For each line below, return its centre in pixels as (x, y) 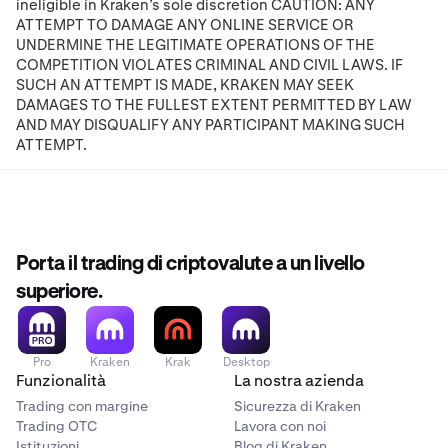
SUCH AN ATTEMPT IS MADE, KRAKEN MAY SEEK (185, 84)
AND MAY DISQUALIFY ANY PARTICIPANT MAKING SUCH (210, 124)
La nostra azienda (299, 381)
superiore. (59, 292)
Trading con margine (82, 406)
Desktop (246, 362)
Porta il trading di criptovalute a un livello (190, 264)
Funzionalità (61, 381)
